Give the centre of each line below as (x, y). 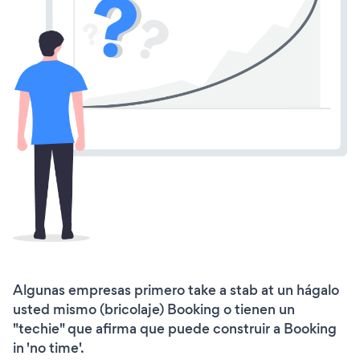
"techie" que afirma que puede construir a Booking (175, 329)
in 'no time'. (49, 348)
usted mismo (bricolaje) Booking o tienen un (154, 310)
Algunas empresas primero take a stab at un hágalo (176, 290)
